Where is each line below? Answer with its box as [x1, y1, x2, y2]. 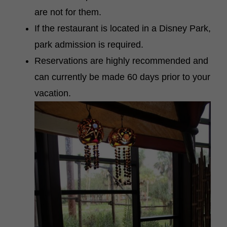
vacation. [34, 88, 71, 98]
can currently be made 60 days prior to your [34, 72, 210, 82]
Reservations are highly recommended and [34, 56, 208, 66]
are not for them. [34, 7, 101, 17]
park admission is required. [34, 40, 143, 50]
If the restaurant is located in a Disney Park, [34, 23, 211, 33]
